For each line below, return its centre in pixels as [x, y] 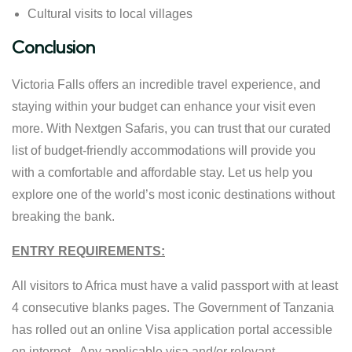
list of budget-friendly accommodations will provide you [164, 150]
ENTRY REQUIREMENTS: [88, 251]
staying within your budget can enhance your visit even [164, 106]
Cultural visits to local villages [110, 13]
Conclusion [53, 47]
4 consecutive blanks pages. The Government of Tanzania [173, 307]
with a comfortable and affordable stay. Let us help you [162, 172]
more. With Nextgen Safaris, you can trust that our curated [171, 128]
